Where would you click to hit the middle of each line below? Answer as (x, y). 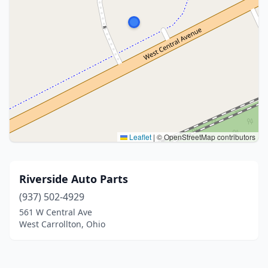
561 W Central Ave (56, 212)
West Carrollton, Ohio (62, 224)
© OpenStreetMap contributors (205, 137)
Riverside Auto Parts (74, 179)
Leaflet (139, 137)
